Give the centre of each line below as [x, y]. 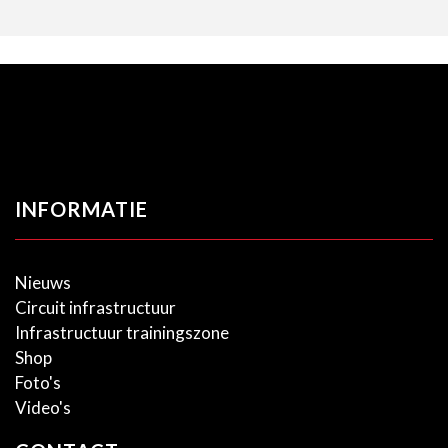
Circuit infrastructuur [95, 307]
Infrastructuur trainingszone [122, 332]
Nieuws [43, 282]
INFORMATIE [81, 209]
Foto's [38, 382]
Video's [43, 407]
